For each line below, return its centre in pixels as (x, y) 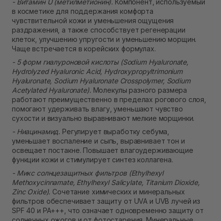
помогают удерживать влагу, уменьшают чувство (97, 109)
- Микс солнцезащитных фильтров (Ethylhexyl (88, 173)
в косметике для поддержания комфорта (83, 11)
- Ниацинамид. (37, 132)
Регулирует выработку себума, (116, 132)
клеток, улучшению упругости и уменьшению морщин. (104, 39)
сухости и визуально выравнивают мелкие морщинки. (103, 118)
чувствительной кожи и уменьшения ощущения (93, 21)
